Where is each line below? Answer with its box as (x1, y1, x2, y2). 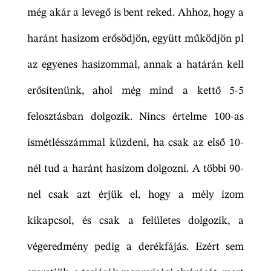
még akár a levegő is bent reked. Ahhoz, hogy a (27, 7, 244, 19)
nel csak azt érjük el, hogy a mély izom (27, 189, 244, 201)
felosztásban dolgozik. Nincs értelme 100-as (27, 111, 244, 123)
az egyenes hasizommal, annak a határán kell (27, 59, 244, 71)
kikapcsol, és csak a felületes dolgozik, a (27, 215, 244, 227)
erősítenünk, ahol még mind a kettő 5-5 (27, 85, 244, 97)
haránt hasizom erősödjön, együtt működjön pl (27, 33, 244, 45)
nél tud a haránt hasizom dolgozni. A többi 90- (27, 163, 244, 175)
